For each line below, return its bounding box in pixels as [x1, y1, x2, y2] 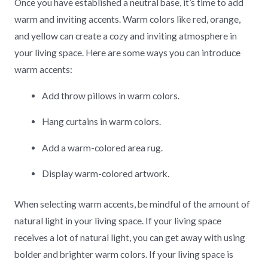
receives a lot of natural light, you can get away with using [14, 232, 245, 243]
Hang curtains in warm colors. [42, 116, 162, 127]
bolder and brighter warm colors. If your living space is [14, 249, 233, 260]
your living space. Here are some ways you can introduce [14, 47, 240, 59]
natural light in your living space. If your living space [14, 215, 221, 227]
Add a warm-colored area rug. [42, 142, 163, 153]
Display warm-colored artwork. [42, 168, 170, 179]
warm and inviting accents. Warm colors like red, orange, [14, 14, 240, 25]
